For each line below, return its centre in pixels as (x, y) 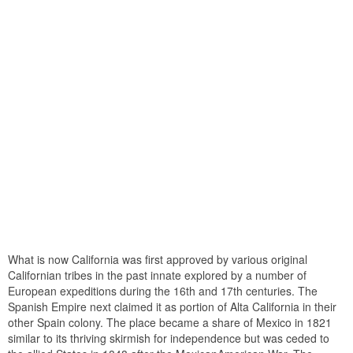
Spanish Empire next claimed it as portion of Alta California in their (172, 306)
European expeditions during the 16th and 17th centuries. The (163, 290)
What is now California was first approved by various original (158, 259)
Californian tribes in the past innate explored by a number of (157, 275)
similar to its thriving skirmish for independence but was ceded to (169, 338)
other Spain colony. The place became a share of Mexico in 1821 (170, 322)
